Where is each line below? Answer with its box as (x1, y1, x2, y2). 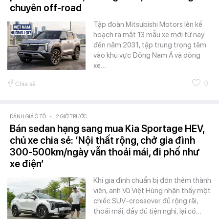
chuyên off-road (10, 1, 82, 14)
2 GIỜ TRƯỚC (56, 113, 87, 120)
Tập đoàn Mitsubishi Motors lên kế (93, 20, 202, 29)
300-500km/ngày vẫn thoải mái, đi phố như (10, 146, 199, 158)
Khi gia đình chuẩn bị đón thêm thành (93, 175, 211, 185)
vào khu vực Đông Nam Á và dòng (93, 50, 200, 60)
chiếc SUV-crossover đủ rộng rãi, (93, 196, 198, 205)
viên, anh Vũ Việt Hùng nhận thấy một (93, 186, 211, 195)
